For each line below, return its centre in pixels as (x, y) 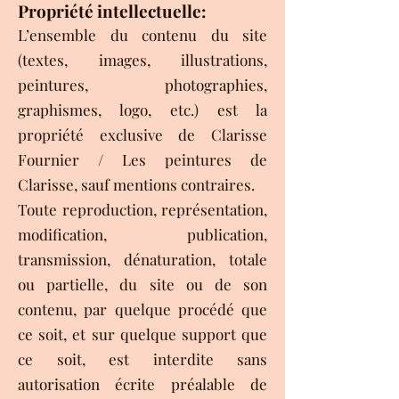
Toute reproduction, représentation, (142, 209)
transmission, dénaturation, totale (142, 259)
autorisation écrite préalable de (142, 383)
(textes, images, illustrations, (142, 59)
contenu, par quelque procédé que (142, 309)
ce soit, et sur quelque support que (142, 334)
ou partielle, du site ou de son (142, 284)
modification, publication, (142, 234)
